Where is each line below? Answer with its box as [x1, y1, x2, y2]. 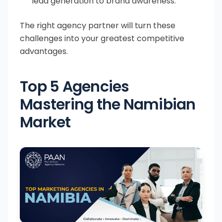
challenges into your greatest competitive [20, 33, 184, 44]
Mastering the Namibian [20, 94, 196, 115]
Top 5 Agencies [20, 76, 129, 97]
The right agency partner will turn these [20, 20, 175, 31]
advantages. [20, 46, 68, 57]
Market [20, 112, 71, 133]
